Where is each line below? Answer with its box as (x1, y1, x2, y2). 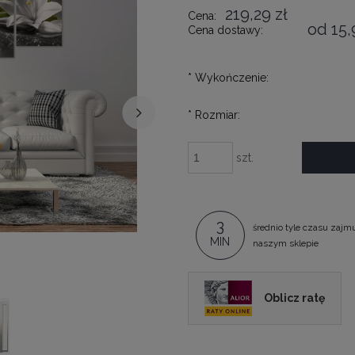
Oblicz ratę (263, 291, 325, 304)
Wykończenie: (191, 71, 269, 84)
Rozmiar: (191, 108, 240, 121)
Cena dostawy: (187, 23, 263, 36)
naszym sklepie (252, 238, 319, 250)
